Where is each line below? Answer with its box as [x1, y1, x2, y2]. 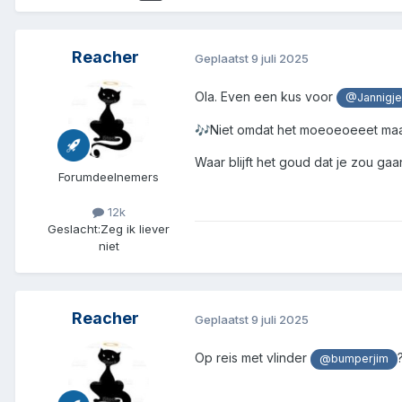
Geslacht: [48, 222, 100, 237]
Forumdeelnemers [58, 170, 159, 185]
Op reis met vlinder [195, 350, 310, 366]
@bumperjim [319, 352, 389, 366]
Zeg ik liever [100, 222, 170, 237]
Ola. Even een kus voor [195, 89, 336, 105]
